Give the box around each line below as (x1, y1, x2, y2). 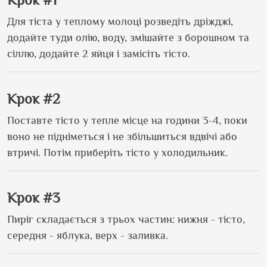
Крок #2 (7, 90, 60, 107)
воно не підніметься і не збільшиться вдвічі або (7, 130, 237, 142)
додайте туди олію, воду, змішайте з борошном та (7, 31, 249, 44)
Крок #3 (7, 189, 60, 206)
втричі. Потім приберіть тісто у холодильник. (7, 146, 228, 159)
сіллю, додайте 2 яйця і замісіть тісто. (7, 47, 190, 60)
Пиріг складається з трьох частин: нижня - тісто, (7, 213, 245, 225)
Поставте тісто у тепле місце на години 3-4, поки (7, 114, 247, 126)
